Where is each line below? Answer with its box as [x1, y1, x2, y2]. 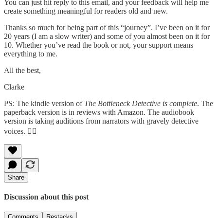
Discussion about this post [4, 193, 89, 201]
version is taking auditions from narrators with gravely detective [4, 116, 199, 125]
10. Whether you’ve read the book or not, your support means [4, 40, 193, 49]
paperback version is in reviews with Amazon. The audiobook [4, 108, 194, 116]
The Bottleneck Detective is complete [84, 99, 197, 108]
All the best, [4, 66, 41, 74]
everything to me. [4, 49, 57, 58]
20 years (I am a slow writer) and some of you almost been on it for [4, 32, 210, 40]
